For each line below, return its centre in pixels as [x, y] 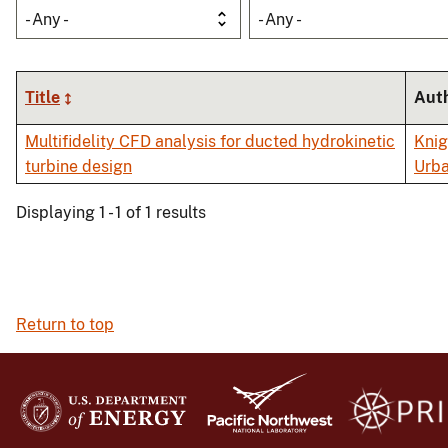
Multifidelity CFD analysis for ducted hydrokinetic [210, 142]
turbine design [78, 167]
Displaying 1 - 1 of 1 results [111, 213]
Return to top [65, 325]
